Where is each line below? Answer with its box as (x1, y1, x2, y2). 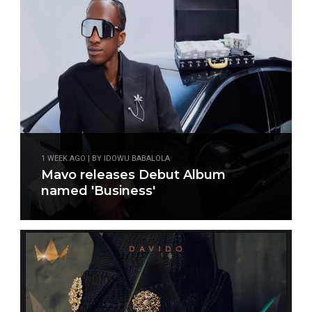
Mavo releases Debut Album (41, 167, 226, 182)
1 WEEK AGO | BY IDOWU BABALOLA (41, 154, 170, 163)
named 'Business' (41, 183, 155, 198)
